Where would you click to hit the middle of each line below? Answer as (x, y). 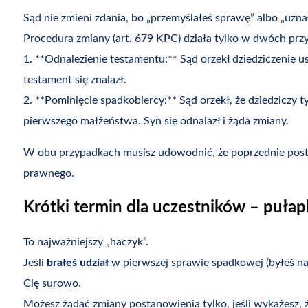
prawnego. (48, 174)
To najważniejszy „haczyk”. (86, 242)
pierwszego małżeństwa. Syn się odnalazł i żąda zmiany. (156, 121)
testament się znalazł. (75, 80)
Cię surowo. (52, 284)
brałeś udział (77, 263)
